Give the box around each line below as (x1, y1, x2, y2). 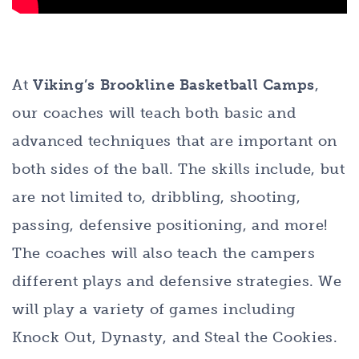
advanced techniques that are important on (12, 131, 337, 150)
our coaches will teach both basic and (12, 103, 296, 122)
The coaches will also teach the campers (12, 244, 316, 262)
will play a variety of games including (12, 300, 296, 318)
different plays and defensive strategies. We (12, 272, 342, 290)
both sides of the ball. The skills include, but (12, 159, 345, 178)
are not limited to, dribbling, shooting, (12, 188, 301, 206)
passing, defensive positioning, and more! (12, 216, 328, 234)
